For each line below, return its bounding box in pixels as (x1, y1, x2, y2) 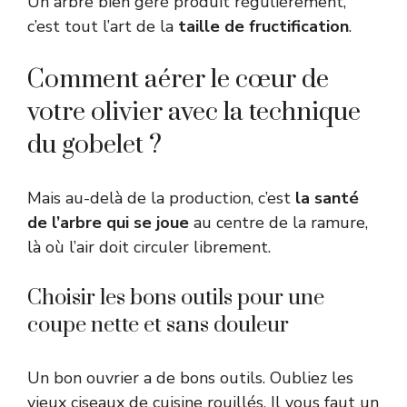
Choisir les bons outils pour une (27, 283, 324, 312)
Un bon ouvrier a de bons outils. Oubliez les (27, 366, 353, 389)
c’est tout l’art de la (27, 15, 178, 37)
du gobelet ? (27, 128, 162, 161)
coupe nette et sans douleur (27, 311, 289, 339)
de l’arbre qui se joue (27, 211, 189, 233)
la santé (295, 186, 359, 209)
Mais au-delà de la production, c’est (27, 186, 295, 209)
